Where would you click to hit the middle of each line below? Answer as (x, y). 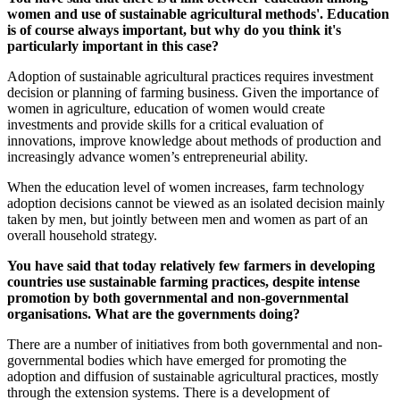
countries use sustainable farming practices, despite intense (183, 282)
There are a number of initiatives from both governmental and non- (195, 345)
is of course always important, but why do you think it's (174, 30)
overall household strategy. (82, 236)
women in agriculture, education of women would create (166, 109)
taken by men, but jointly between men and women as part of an (187, 220)
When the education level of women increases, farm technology (186, 187)
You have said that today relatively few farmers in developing (191, 266)
